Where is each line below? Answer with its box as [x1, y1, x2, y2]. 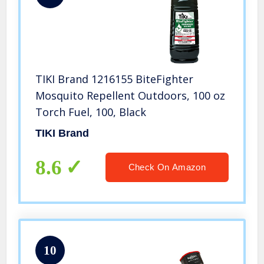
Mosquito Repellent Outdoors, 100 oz [35, 88, 226, 103]
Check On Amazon [128, 162, 206, 173]
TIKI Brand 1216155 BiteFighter [35, 72, 194, 87]
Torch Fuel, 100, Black [35, 105, 147, 120]
